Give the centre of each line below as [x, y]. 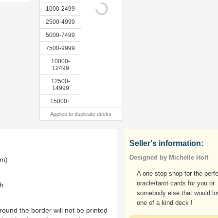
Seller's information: [166, 143]
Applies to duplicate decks [81, 114]
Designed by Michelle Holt [169, 157]
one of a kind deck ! [165, 203]
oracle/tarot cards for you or [176, 183]
